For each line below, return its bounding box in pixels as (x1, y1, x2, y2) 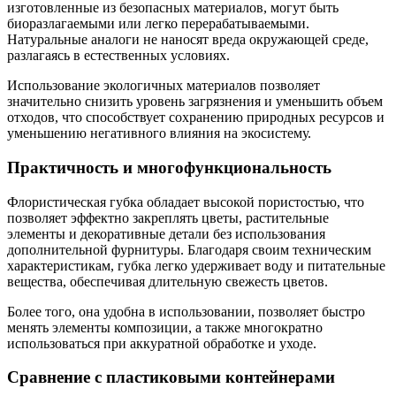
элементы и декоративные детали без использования (7, 225, 325, 241)
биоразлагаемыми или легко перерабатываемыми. (7, 16, 309, 32)
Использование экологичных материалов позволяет (7, 78, 320, 94)
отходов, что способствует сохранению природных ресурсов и (7, 110, 385, 126)
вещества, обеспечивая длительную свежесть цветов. (7, 273, 328, 289)
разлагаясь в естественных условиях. (7, 48, 230, 64)
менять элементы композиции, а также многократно (7, 319, 323, 335)
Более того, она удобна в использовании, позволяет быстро (7, 303, 365, 319)
